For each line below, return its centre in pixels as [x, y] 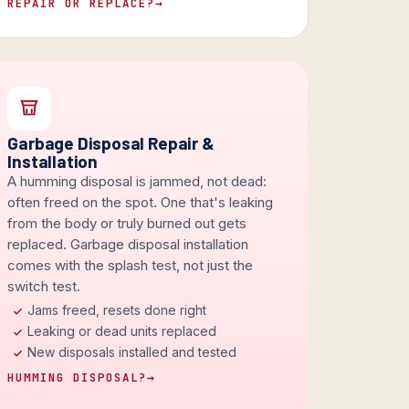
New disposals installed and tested [132, 352]
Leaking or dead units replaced [122, 331]
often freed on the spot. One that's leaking [141, 203]
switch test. [44, 287]
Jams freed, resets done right [117, 310]
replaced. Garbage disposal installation [128, 245]
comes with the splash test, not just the [131, 266]
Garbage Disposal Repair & [111, 143]
